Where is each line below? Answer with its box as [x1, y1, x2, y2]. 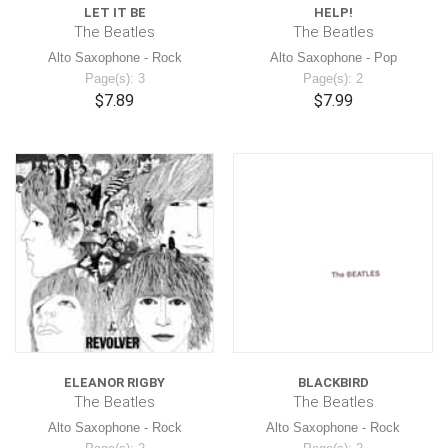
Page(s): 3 [84, 70, 145, 86]
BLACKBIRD [297, 374, 369, 390]
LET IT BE [83, 4, 146, 20]
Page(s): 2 [303, 70, 364, 86]
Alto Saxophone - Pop [269, 49, 397, 65]
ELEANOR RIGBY [64, 374, 166, 390]
